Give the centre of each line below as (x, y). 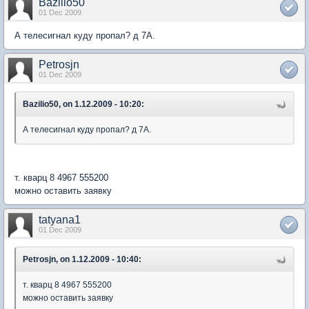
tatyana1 (60, 220)
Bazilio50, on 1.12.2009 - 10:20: (83, 104)
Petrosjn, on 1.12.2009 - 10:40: (82, 259)
